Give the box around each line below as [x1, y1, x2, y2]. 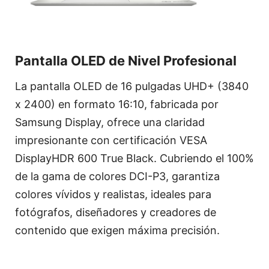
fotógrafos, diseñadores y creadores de [15, 205, 216, 219]
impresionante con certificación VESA [15, 133, 207, 147]
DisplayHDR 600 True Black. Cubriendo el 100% [15, 151, 254, 165]
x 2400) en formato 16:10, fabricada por [15, 97, 219, 110]
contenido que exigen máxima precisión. [15, 223, 220, 237]
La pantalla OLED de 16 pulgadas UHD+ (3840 [15, 79, 249, 92]
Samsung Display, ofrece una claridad [15, 115, 205, 128]
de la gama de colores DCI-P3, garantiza [15, 169, 220, 183]
